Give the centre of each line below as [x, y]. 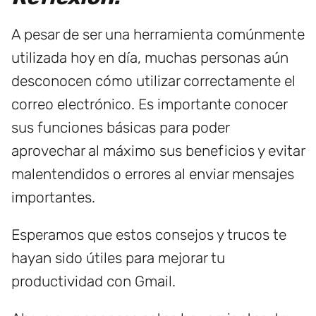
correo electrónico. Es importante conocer [149, 104]
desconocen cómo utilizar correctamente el [153, 81]
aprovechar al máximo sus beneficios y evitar [158, 151]
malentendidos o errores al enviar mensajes [153, 174]
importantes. [53, 197]
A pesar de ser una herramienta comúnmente [158, 35]
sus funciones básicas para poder [120, 128]
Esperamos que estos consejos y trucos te [149, 235]
